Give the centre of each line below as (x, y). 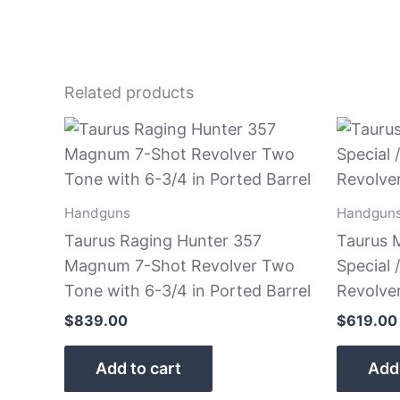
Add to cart (138, 368)
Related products (129, 92)
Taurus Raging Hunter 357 (163, 240)
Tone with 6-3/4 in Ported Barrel (187, 290)
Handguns (97, 212)
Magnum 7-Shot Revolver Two (179, 265)
